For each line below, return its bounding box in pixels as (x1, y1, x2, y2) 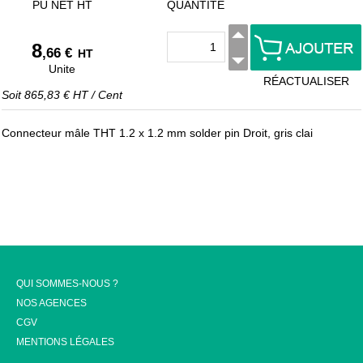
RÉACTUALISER (263, 75, 349, 88)
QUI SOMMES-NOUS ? (16, 278, 118, 289)
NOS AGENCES (16, 297, 87, 309)
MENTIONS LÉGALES (16, 336, 114, 348)
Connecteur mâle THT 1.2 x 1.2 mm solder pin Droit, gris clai (2, 126, 313, 139)
